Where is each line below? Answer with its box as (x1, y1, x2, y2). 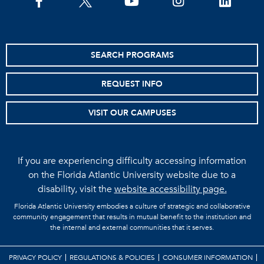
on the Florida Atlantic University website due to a (28, 168, 236, 181)
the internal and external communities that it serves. (50, 222, 214, 232)
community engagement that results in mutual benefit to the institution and (13, 212, 251, 222)
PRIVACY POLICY (9, 252, 62, 262)
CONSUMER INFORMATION (163, 252, 253, 262)
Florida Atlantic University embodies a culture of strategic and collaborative (14, 201, 250, 211)
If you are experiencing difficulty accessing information (18, 154, 246, 167)
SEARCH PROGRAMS (90, 49, 174, 61)
